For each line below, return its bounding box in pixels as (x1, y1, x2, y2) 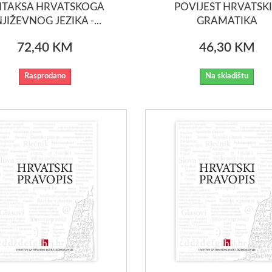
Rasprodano (24, 72, 66, 80)
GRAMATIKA (196, 15, 257, 26)
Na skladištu (205, 72, 249, 80)
